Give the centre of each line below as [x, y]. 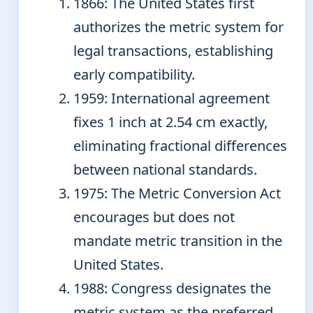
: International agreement [187, 98]
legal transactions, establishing [173, 50]
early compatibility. [134, 74]
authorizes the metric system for [179, 27]
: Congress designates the [188, 288]
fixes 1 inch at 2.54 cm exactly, [170, 122]
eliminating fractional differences [180, 145]
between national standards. [165, 169]
